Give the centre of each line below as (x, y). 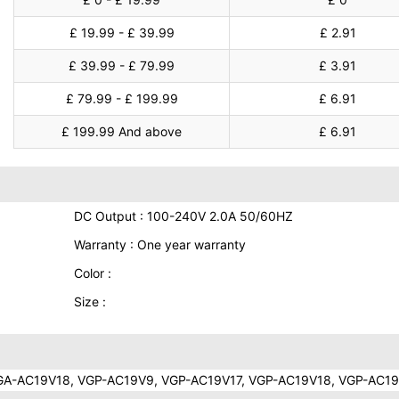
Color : (92, 273)
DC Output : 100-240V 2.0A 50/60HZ (183, 216)
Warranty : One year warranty (159, 244)
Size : (90, 301)
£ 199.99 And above (122, 131)
